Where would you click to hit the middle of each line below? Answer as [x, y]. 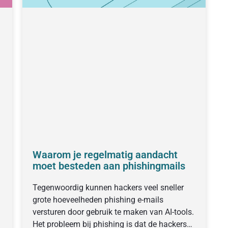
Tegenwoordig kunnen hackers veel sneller [108, 187]
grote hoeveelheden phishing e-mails [98, 199]
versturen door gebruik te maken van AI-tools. [113, 212]
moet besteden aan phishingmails [109, 166]
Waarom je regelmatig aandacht [105, 154]
